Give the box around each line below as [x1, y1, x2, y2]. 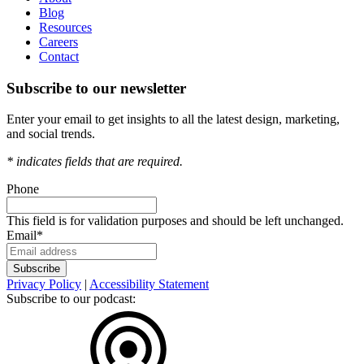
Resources [39, 19, 92, 34]
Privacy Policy [6, 277, 81, 292]
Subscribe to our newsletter [6, 79, 186, 97]
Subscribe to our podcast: [6, 292, 136, 306]
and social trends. [6, 127, 95, 141]
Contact [39, 49, 79, 63]
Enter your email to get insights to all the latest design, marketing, [6, 112, 340, 127]
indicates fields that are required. [13, 154, 183, 169]
